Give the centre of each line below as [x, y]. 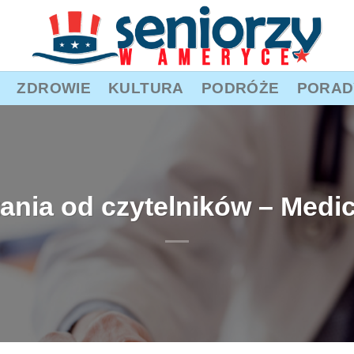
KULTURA [146, 88]
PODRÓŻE [240, 88]
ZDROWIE [54, 88]
